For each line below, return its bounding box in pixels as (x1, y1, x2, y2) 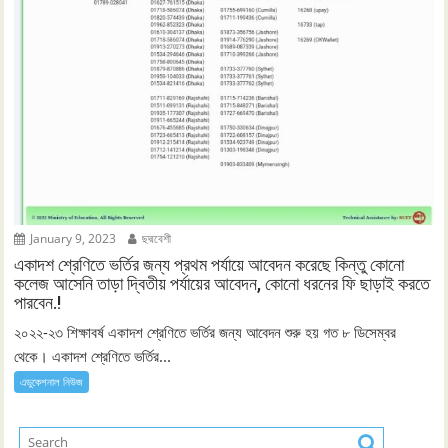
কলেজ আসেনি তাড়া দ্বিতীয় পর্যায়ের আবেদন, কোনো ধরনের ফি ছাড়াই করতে (14, 273, 431, 295)
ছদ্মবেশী (139, 230, 172, 248)
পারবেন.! (14, 292, 62, 314)
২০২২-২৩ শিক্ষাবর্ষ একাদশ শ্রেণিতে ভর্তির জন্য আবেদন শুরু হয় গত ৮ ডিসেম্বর (14, 322, 397, 343)
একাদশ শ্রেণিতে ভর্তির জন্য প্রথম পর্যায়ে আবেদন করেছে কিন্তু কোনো (14, 254, 405, 276)
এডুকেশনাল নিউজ (20, 374, 84, 390)
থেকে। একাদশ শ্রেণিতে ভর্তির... (14, 346, 172, 367)
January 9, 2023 (27, 230, 117, 248)
